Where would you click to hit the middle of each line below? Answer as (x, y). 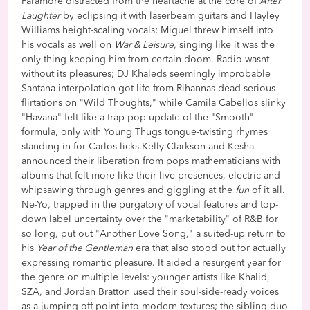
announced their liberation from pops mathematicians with (151, 161)
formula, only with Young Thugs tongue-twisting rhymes (145, 132)
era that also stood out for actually (210, 248)
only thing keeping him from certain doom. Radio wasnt (146, 59)
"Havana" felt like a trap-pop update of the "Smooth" (138, 117)
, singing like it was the (225, 45)
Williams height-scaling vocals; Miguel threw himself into (148, 30)
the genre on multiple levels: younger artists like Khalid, (146, 277)
